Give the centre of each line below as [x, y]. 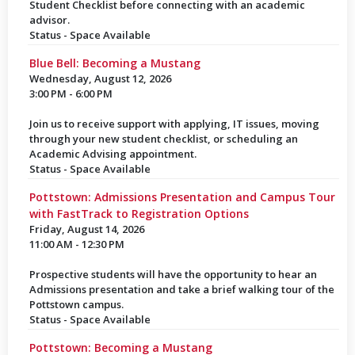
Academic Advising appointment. [113, 154]
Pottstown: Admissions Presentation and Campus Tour [182, 197]
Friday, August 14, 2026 [86, 229]
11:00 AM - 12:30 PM [76, 244]
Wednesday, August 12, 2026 [100, 78]
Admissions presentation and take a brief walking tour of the [181, 289]
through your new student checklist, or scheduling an [163, 139]
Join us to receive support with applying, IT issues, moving [174, 124]
